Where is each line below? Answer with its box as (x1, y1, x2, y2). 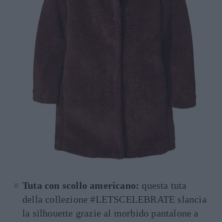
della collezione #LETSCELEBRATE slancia (22, 193, 207, 205)
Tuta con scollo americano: (22, 179, 140, 191)
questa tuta (139, 179, 187, 191)
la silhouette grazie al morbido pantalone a (22, 207, 199, 219)
